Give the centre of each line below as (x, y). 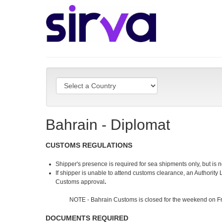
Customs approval (80, 182)
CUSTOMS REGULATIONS (89, 145)
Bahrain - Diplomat (108, 125)
